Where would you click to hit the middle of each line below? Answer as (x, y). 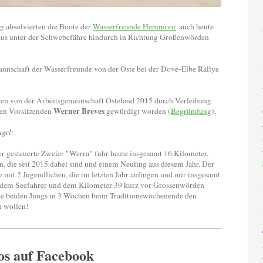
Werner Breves (79, 111)
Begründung (191, 111)
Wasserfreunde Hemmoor (134, 26)
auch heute (196, 26)
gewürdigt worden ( (138, 111)
